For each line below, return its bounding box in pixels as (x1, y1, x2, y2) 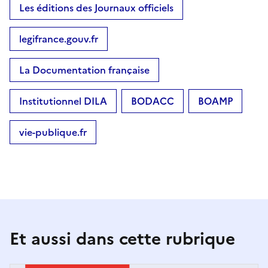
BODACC (131, 93, 174, 108)
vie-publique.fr (19, 124, 87, 139)
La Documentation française (19, 62, 150, 77)
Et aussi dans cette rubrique (10, 226, 235, 251)
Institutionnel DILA (19, 93, 107, 108)
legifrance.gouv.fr (19, 31, 98, 46)
